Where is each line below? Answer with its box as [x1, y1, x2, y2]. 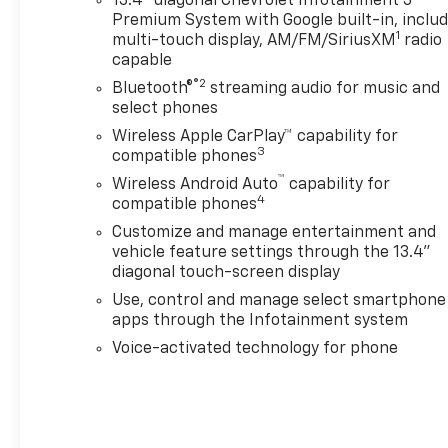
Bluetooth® [112, 81, 194, 98]
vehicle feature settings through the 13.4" [112, 245, 432, 262]
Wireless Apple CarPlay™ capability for [112, 129, 399, 146]
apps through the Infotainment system [112, 313, 409, 330]
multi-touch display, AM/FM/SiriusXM [112, 33, 397, 50]
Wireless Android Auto [112, 177, 279, 194]
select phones [112, 101, 219, 118]
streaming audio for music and [206, 81, 441, 98]
